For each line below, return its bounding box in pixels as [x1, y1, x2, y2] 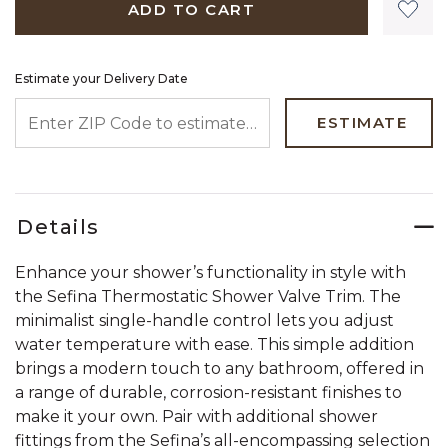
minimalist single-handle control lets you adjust [15, 311, 394, 330]
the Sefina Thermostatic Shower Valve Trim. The [15, 287, 401, 306]
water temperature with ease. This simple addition [15, 335, 414, 354]
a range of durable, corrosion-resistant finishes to [15, 383, 402, 402]
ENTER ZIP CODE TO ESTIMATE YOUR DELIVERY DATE [14, 100, 435, 115]
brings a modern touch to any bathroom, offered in [15, 359, 424, 378]
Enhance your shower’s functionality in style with [15, 263, 406, 282]
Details [17, 215, 100, 239]
